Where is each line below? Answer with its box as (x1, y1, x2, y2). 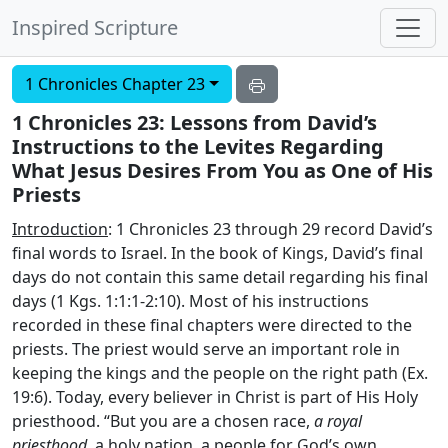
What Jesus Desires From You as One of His (12, 157, 433, 184)
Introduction (12, 218, 108, 240)
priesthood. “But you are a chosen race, (12, 410, 314, 432)
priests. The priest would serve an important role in (12, 338, 400, 360)
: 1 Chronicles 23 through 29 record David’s (108, 218, 433, 240)
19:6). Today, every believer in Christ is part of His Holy (12, 386, 418, 408)
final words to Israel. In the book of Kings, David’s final (12, 242, 423, 264)
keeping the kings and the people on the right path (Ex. (12, 362, 428, 384)
